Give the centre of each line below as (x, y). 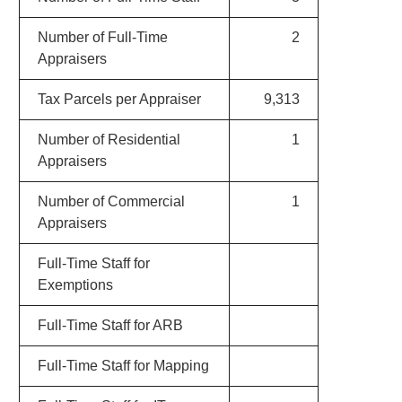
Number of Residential (109, 140)
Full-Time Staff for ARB (110, 325)
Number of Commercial (111, 201)
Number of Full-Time (102, 37)
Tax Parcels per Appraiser (119, 99)
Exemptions (75, 285)
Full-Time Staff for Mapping (123, 366)
